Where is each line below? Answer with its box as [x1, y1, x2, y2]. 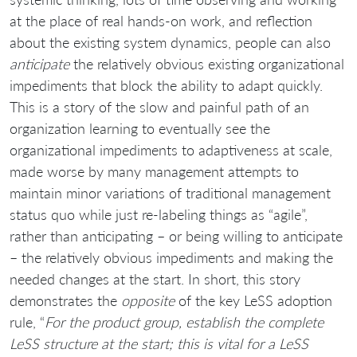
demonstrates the [10, 291, 121, 309]
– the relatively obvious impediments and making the [10, 248, 333, 266]
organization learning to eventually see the [10, 119, 270, 137]
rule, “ [10, 312, 45, 331]
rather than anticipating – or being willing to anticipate [10, 226, 343, 245]
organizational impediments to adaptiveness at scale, [10, 140, 332, 159]
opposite [121, 291, 175, 309]
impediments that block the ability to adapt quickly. [10, 76, 323, 94]
